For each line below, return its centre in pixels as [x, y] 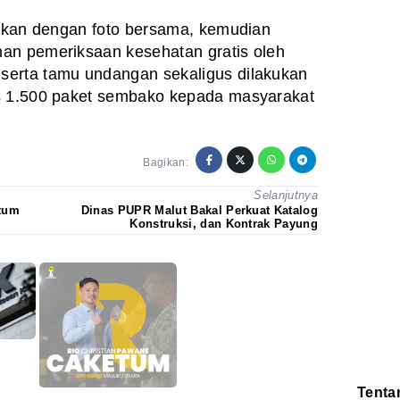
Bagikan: [166, 163]
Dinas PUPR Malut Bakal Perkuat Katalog [199, 210]
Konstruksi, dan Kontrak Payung [224, 223]
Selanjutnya [286, 196]
